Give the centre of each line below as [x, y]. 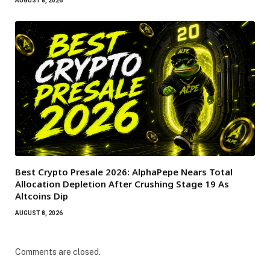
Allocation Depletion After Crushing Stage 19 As [122, 184]
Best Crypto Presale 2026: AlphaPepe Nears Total [124, 172]
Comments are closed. [58, 252]
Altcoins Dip [42, 196]
